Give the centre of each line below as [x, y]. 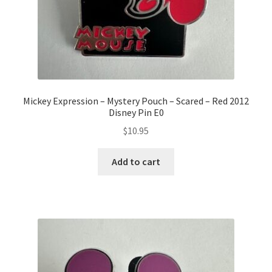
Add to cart [136, 162]
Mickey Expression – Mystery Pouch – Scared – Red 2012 [136, 100]
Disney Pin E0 [136, 112]
